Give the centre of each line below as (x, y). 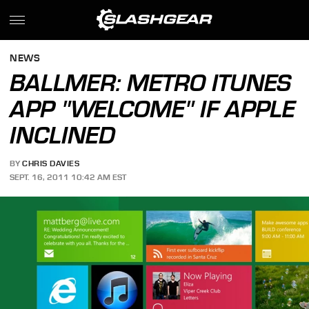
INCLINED (63, 135)
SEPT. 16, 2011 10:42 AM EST (68, 177)
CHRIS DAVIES (51, 164)
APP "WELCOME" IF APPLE (153, 109)
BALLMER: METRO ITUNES (151, 83)
